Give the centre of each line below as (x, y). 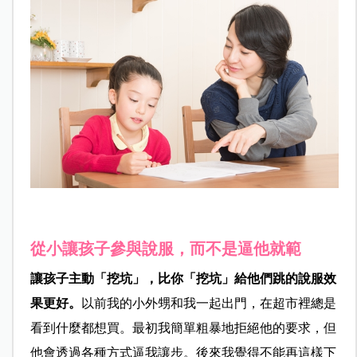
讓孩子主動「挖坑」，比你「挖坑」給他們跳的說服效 (183, 279)
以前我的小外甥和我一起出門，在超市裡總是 (208, 304)
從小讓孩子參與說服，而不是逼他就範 (165, 249)
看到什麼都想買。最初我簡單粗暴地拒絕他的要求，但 (183, 328)
